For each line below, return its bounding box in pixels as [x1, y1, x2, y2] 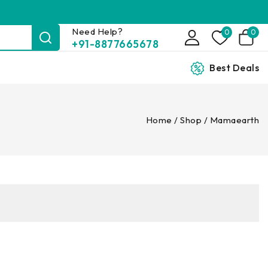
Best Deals [209, 62, 259, 74]
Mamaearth [209, 114, 259, 126]
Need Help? [72, 25, 123, 37]
